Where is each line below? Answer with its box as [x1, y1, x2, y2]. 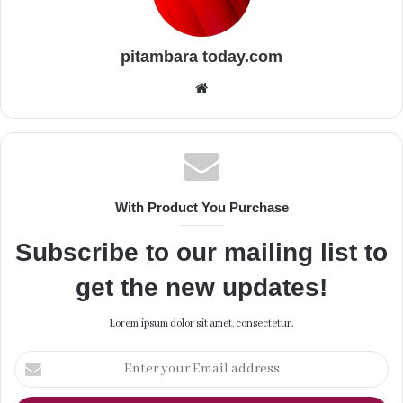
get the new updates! [76, 273, 327, 301]
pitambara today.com [121, 48, 282, 66]
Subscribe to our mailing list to [15, 238, 388, 266]
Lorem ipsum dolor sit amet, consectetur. [109, 317, 294, 330]
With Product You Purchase [114, 200, 289, 215]
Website [207, 79, 253, 95]
